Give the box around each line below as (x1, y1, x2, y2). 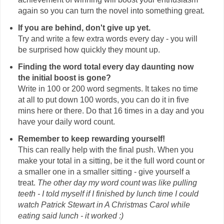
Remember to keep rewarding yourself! (17, 134, 165, 143)
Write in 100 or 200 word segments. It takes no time (17, 84, 198, 93)
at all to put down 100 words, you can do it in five (17, 95, 189, 104)
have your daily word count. (17, 117, 115, 126)
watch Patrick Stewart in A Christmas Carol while (17, 200, 190, 209)
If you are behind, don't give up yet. (17, 23, 150, 32)
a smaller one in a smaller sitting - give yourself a (17, 167, 190, 176)
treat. (17, 178, 37, 187)
